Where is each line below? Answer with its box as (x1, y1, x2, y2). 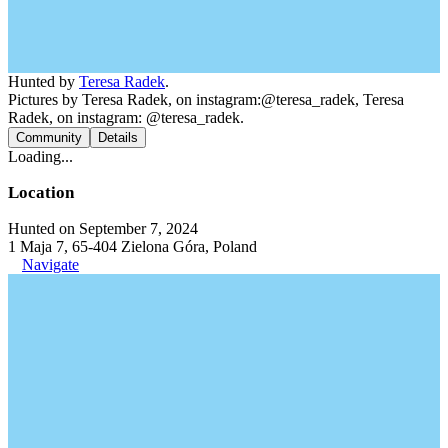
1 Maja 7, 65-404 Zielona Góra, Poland (8, 238, 257, 255)
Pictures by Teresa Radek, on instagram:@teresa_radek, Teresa (8, 91, 404, 108)
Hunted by (8, 73, 79, 90)
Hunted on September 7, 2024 (8, 220, 198, 237)
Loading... (8, 148, 73, 165)
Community (16, 130, 82, 145)
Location (8, 183, 74, 202)
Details (98, 130, 138, 145)
